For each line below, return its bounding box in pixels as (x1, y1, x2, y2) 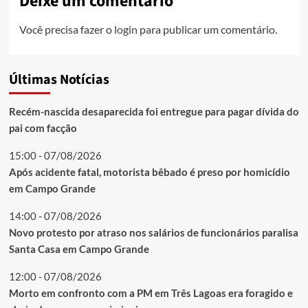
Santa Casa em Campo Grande (8, 242, 149, 255)
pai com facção (8, 121, 77, 134)
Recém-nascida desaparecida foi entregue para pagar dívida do (8, 104, 299, 118)
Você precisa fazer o (19, 22, 114, 36)
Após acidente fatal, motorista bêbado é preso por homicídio (8, 165, 290, 178)
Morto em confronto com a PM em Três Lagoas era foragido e (8, 286, 293, 299)
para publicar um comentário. (137, 22, 277, 36)
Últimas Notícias (8, 69, 109, 89)
